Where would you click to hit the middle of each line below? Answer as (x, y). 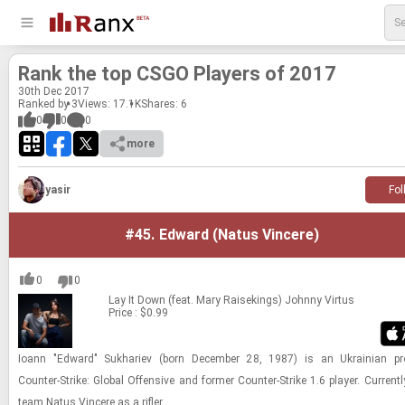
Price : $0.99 (138, 313)
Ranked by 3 (48, 104)
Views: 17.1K (109, 104)
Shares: (161, 104)
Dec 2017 (65, 91)
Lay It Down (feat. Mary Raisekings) (195, 300)
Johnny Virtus (320, 300)
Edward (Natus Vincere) (239, 235)
